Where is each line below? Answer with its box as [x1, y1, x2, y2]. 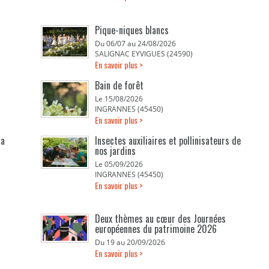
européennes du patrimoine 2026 [95, 222, 217, 236]
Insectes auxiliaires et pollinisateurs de [95, 133, 241, 148]
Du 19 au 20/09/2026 [95, 237, 166, 247]
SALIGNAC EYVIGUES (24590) [95, 49, 193, 59]
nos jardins [95, 144, 136, 158]
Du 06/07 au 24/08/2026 [95, 38, 177, 49]
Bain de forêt [95, 78, 144, 92]
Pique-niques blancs [95, 23, 169, 37]
